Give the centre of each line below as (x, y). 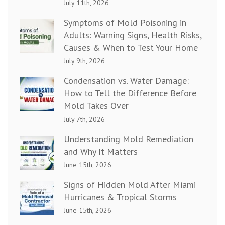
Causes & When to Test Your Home (131, 48)
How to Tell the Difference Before (130, 93)
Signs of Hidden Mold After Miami (130, 185)
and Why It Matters (101, 152)
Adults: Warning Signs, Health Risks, (133, 35)
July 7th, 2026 (84, 119)
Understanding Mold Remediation (129, 139)
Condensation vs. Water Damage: (126, 81)
